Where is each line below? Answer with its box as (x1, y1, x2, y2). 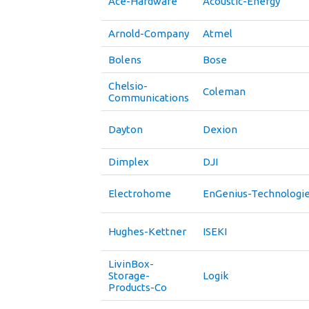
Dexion (203, 123, 237, 135)
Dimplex (108, 156, 149, 168)
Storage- (108, 270, 150, 281)
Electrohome (108, 188, 171, 199)
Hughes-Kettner (108, 226, 186, 237)
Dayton (108, 123, 143, 135)
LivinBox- (108, 258, 154, 270)
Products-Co (108, 281, 167, 293)
